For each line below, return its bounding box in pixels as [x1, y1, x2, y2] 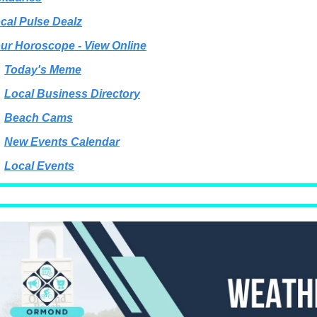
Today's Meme [4, 64, 81, 76]
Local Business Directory [4, 88, 140, 100]
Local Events [4, 160, 74, 172]
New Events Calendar [4, 136, 120, 148]
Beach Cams [4, 112, 73, 124]
